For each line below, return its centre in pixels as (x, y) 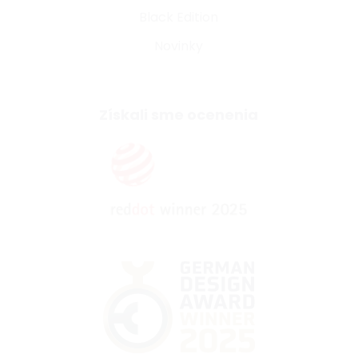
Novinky (179, 46)
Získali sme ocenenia (179, 115)
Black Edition (179, 18)
